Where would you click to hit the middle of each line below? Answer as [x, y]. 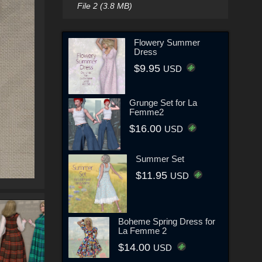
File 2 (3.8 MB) [104, 6]
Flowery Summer [167, 42]
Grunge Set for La [163, 103]
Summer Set [160, 158]
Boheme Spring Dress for [167, 221]
